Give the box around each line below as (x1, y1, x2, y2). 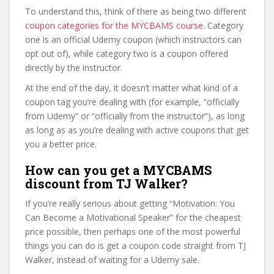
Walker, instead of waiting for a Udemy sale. (25, 254, 199, 265)
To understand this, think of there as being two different (25, 6, 246, 17)
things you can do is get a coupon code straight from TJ (25, 240, 246, 251)
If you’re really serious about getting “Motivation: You (25, 198, 235, 209)
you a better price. (25, 138, 97, 150)
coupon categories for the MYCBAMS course (25, 20, 203, 31)
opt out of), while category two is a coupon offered (25, 48, 228, 59)
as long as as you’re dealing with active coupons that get (25, 124, 249, 136)
